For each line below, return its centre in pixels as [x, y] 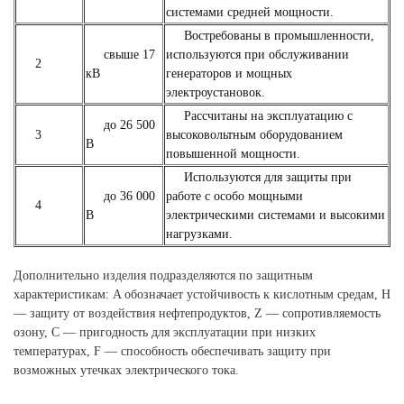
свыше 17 [120, 55]
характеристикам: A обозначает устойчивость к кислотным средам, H [202, 294]
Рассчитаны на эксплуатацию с [259, 116]
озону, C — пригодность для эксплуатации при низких [165, 332]
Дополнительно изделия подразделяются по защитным [163, 275]
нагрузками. [199, 234]
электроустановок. [216, 92]
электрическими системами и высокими [275, 215]
